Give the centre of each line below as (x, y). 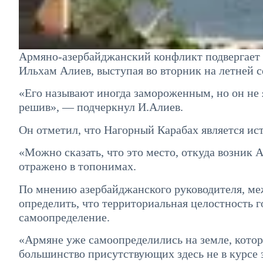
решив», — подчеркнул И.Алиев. (101, 107)
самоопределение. (64, 217)
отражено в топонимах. (77, 166)
